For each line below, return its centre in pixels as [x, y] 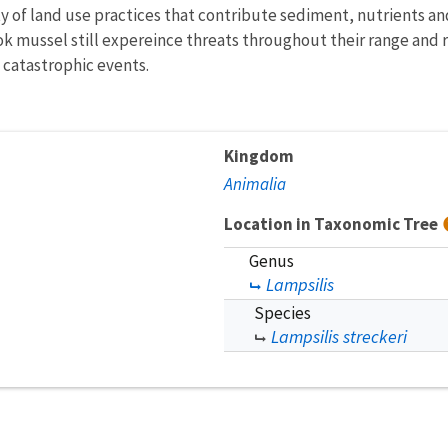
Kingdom [259, 155]
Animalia [255, 183]
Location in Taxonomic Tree [332, 223]
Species [282, 312]
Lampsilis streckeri [339, 336]
